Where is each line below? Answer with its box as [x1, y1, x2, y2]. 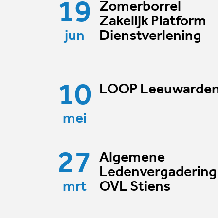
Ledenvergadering [99, 164, 217, 180]
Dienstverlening [99, 28, 201, 44]
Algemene [99, 150, 165, 165]
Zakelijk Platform [99, 14, 206, 29]
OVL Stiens [99, 179, 170, 195]
